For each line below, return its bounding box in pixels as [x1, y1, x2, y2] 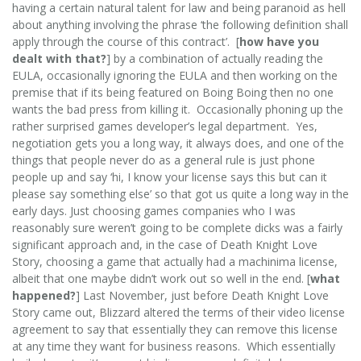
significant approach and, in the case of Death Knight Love [12, 236, 317, 252]
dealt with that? [12, 50, 106, 66]
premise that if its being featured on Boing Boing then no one [12, 84, 334, 100]
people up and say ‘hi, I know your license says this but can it [12, 168, 327, 185]
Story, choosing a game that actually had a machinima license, [12, 253, 338, 269]
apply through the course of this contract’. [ [12, 33, 239, 49]
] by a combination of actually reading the [106, 50, 323, 66]
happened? [12, 287, 76, 303]
